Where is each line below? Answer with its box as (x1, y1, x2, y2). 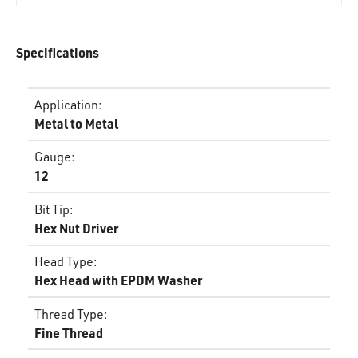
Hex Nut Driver (34, 219, 118, 237)
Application (34, 96, 98, 113)
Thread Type (34, 305, 104, 322)
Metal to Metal (34, 114, 118, 132)
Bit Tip (34, 201, 70, 217)
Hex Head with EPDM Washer (34, 272, 202, 288)
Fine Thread (34, 324, 103, 341)
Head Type (34, 253, 93, 269)
